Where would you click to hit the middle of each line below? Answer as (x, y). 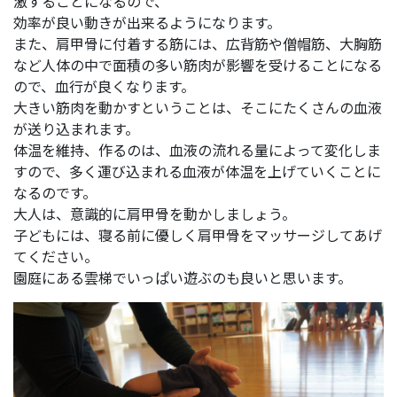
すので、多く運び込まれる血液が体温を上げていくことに (197, 171)
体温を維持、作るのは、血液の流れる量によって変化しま (197, 150)
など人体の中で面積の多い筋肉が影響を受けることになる (198, 65)
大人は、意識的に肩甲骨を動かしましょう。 (155, 214)
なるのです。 (55, 193)
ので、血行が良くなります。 (104, 86)
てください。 (56, 257)
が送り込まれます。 (76, 129)
